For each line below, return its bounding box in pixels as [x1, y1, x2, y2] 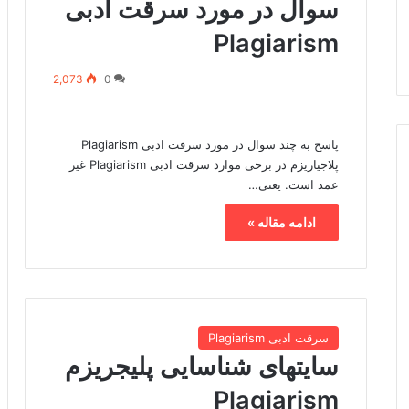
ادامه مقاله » [247, 214, 317, 230]
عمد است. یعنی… [248, 176, 340, 192]
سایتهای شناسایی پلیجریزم [65, 351, 340, 383]
